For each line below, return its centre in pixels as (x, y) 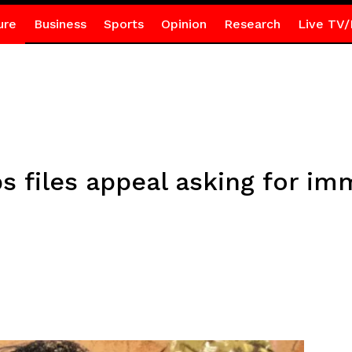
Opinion (183, 24)
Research (252, 24)
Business (60, 24)
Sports (123, 24)
